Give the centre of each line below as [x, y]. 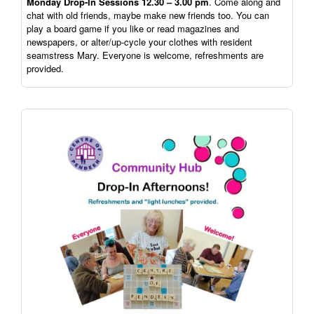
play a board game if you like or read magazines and [133, 29]
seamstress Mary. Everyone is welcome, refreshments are [145, 55]
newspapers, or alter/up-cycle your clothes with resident [139, 42]
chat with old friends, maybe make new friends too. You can [148, 15]
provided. [45, 69]
